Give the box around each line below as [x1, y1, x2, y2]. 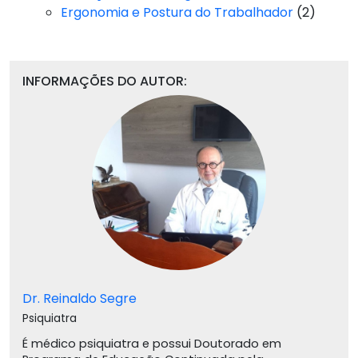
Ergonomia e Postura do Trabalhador [61, 3, 293, 22]
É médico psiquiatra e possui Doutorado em [22, 336, 281, 352]
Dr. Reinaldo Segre [22, 289, 137, 308]
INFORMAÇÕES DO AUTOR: [22, 72, 187, 91]
